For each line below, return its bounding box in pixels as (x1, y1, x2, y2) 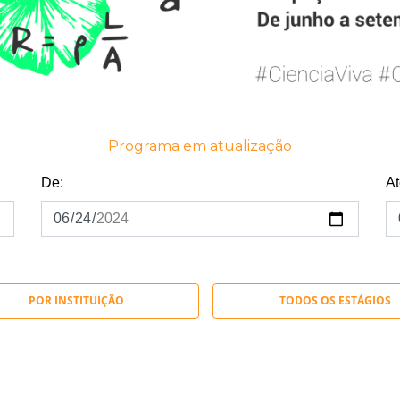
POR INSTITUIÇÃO (28, 293, 124, 309)
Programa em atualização (108, 137, 292, 155)
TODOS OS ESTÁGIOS (279, 293, 391, 309)
